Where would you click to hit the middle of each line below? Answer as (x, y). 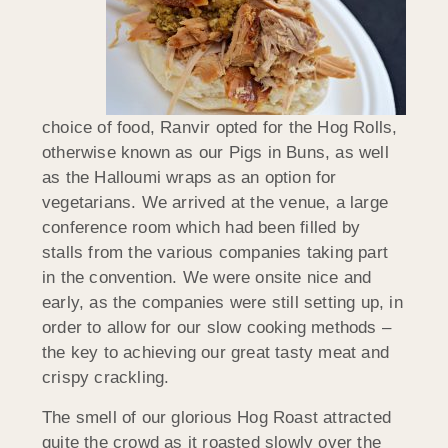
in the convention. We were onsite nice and (207, 278)
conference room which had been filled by (201, 228)
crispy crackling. (106, 378)
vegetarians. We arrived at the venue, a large (215, 203)
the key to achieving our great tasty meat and (216, 353)
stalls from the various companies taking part (215, 253)
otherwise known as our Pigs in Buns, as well (215, 153)
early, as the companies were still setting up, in (222, 303)
